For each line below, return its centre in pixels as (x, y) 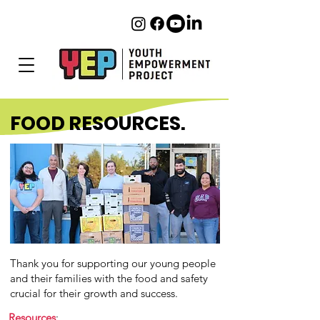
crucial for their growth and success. (94, 293)
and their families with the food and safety (109, 278)
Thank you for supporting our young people (113, 263)
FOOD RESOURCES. (98, 123)
